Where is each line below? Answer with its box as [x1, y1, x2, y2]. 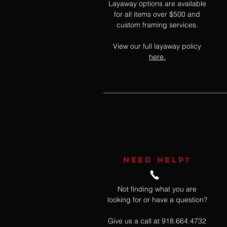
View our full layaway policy [113, 42, 201, 51]
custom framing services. [116, 20, 198, 30]
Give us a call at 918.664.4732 [108, 216, 206, 226]
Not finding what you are [118, 184, 197, 194]
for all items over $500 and [114, 10, 200, 19]
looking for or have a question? [107, 195, 207, 205]
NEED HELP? [123, 155, 191, 165]
